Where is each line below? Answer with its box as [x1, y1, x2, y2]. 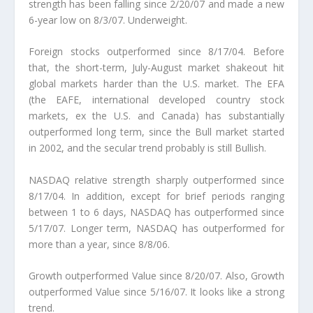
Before [253, 45, 285, 59]
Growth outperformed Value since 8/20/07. [28, 268, 226, 282]
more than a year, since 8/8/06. [28, 237, 170, 251]
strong [255, 284, 285, 298]
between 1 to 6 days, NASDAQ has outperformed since [28, 205, 285, 219]
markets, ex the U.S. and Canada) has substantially [28, 109, 285, 123]
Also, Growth [225, 268, 285, 282]
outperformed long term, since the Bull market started [28, 125, 285, 139]
